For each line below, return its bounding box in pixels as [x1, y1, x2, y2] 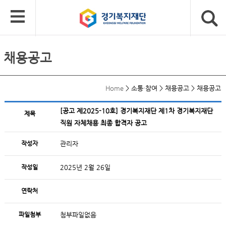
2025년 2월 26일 [60, 163, 110, 171]
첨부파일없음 [60, 211, 96, 218]
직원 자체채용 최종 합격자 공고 [60, 119, 147, 127]
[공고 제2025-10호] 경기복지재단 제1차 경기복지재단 [60, 107, 213, 115]
